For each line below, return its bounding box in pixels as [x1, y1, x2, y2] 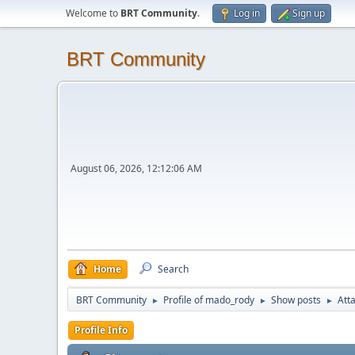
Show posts [271, 293, 321, 307]
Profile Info [74, 323, 128, 337]
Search [158, 262, 189, 276]
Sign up [292, 6, 325, 20]
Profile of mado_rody [163, 293, 254, 307]
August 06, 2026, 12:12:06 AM [71, 161, 202, 175]
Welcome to [66, 6, 120, 20]
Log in [234, 6, 260, 20]
